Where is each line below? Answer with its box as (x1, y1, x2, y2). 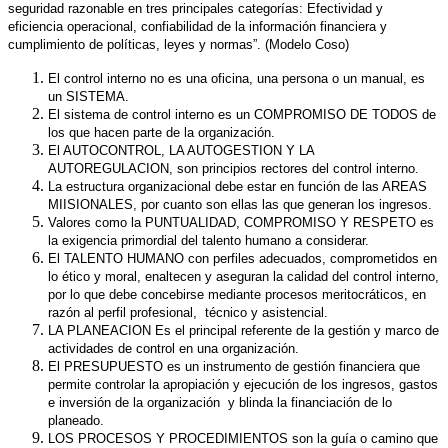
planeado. (48, 412, 104, 428)
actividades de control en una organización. (48, 340, 299, 356)
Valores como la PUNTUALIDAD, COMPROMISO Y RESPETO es (48, 214, 434, 230)
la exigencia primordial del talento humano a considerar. (48, 232, 369, 248)
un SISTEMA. (48, 88, 129, 104)
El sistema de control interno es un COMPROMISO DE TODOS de (48, 106, 436, 122)
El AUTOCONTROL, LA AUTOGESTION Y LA (48, 142, 314, 158)
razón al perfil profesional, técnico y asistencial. (48, 304, 328, 320)
